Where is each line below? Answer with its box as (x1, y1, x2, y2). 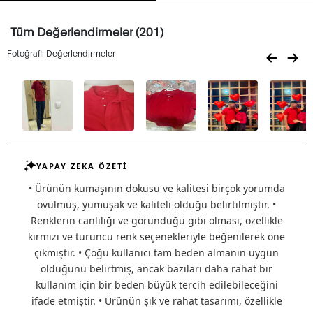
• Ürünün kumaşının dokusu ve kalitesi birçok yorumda (28, 182, 285, 196)
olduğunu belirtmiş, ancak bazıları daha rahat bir (41, 262, 272, 276)
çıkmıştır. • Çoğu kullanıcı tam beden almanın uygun (34, 246, 279, 260)
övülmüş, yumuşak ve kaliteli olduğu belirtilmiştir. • (37, 198, 276, 212)
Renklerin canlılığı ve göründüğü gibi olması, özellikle (30, 214, 283, 228)
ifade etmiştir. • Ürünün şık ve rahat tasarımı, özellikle (31, 294, 282, 308)
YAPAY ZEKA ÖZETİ (36, 160, 127, 171)
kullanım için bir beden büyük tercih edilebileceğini (35, 278, 278, 292)
